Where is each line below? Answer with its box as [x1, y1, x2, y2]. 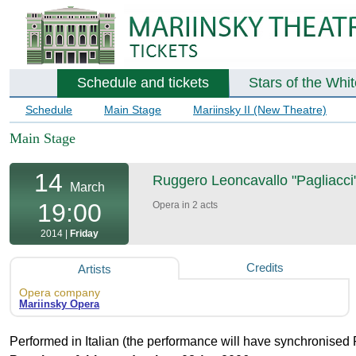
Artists [78, 262, 111, 277]
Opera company [19, 286, 100, 300]
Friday [69, 228, 99, 240]
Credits [246, 261, 284, 275]
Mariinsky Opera [19, 298, 99, 311]
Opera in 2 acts [153, 199, 218, 211]
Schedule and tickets [77, 75, 209, 91]
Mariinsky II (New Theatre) [193, 103, 327, 116]
